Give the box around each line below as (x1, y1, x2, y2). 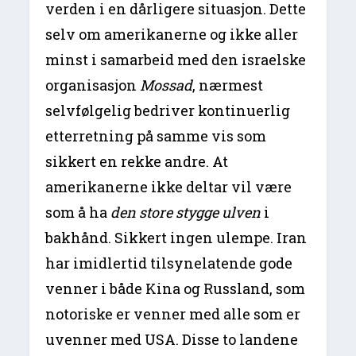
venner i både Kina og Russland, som (45, 279, 306, 299)
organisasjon (45, 75, 141, 95)
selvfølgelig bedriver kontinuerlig (45, 101, 291, 121)
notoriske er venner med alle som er (45, 304, 301, 324)
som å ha (45, 203, 111, 222)
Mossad (140, 75, 193, 95)
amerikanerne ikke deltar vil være (45, 177, 292, 197)
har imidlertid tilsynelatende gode (45, 253, 293, 273)
